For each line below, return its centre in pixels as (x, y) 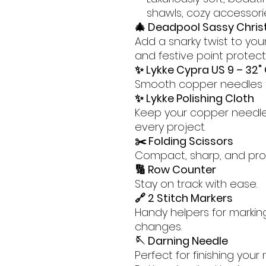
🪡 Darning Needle (181, 241)
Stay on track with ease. (196, 184)
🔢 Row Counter (175, 170)
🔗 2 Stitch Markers (184, 198)
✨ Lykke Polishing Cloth (194, 98)
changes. (158, 227)
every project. (170, 127)
